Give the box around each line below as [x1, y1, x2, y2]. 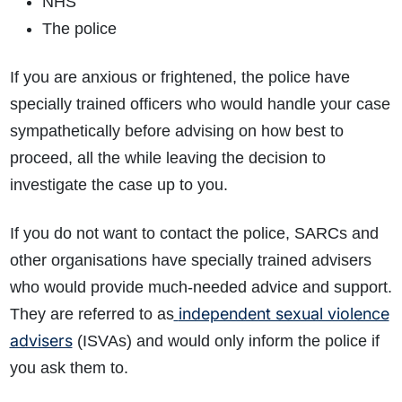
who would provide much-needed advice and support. [9, 278, 392, 297]
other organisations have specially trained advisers [9, 251, 371, 270]
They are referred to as [9, 305, 174, 324]
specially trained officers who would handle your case [9, 95, 390, 114]
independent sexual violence [178, 304, 389, 324]
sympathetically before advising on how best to [9, 122, 344, 141]
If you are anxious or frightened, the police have [9, 68, 350, 87]
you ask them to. [9, 359, 128, 378]
